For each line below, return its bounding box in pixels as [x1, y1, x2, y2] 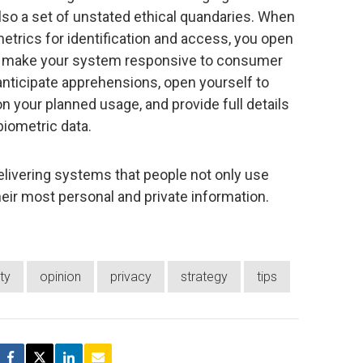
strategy [181, 268, 228, 284]
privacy [110, 268, 152, 284]
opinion [40, 268, 81, 284]
